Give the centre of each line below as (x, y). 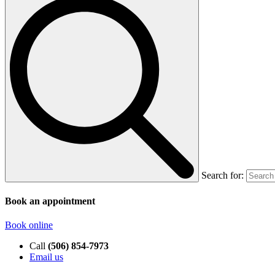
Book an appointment (50, 201)
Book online (29, 225)
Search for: (223, 176)
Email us (46, 257)
